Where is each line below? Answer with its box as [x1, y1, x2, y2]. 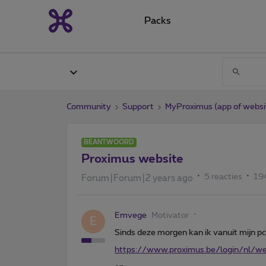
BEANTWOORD [84, 138, 134, 145]
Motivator [151, 211, 189, 220]
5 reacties [204, 172, 242, 181]
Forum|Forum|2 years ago [81, 173, 193, 183]
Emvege [115, 211, 147, 220]
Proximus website [81, 153, 183, 165]
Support [122, 102, 154, 111]
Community [66, 102, 111, 111]
